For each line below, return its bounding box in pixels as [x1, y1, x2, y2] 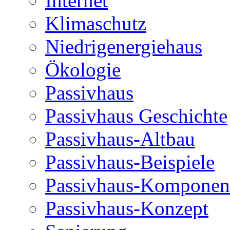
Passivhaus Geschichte [45, 104, 227, 127]
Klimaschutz [45, 12, 146, 34]
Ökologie [45, 58, 121, 81]
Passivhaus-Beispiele [45, 150, 215, 173]
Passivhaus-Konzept [45, 197, 208, 219]
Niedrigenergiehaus [45, 35, 202, 57]
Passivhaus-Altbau [45, 127, 195, 150]
